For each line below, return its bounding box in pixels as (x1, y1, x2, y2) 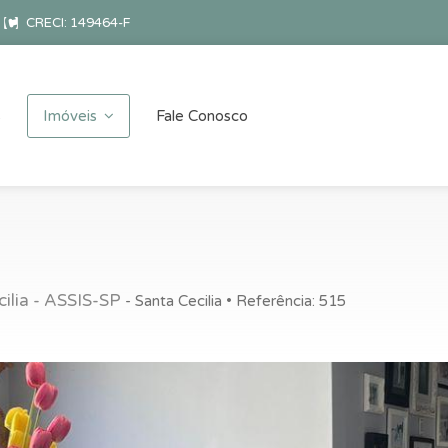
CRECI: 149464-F (23, 15, 130, 31)
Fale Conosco (155, 107, 248, 125)
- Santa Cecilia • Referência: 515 (121, 291, 346, 310)
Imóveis (42, 107, 97, 125)
